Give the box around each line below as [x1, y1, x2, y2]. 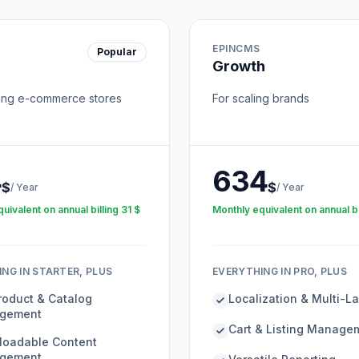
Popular [97, 46, 137, 58]
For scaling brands [212, 91, 309, 105]
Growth [212, 58, 265, 75]
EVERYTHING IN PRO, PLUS [212, 265, 347, 277]
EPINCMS [212, 42, 260, 54]
